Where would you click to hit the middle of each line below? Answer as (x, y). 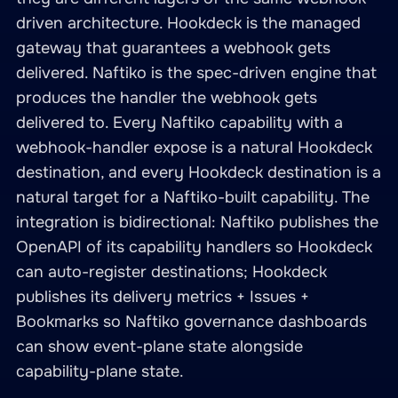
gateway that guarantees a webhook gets (173, 48)
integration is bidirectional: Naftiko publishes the (197, 222)
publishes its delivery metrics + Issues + (163, 297)
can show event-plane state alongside (159, 346)
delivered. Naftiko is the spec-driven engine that (196, 73)
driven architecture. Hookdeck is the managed (188, 23)
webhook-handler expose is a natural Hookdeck (194, 147)
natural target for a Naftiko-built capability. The (193, 197)
